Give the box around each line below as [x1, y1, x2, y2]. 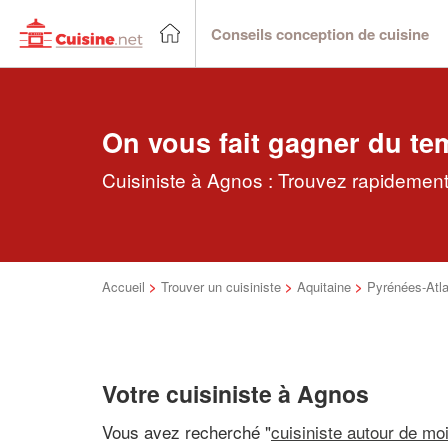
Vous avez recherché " [102, 418, 271, 444]
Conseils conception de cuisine [211, 22, 429, 45]
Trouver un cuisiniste [161, 277, 281, 296]
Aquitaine [297, 277, 351, 296]
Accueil [102, 277, 145, 296]
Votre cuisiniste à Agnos [102, 377, 369, 410]
